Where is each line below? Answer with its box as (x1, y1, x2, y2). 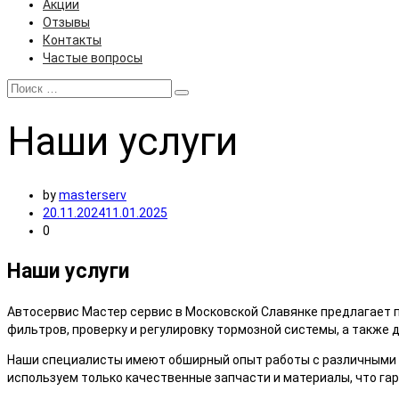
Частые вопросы (43, 51, 142, 65)
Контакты (43, 33, 102, 47)
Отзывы (43, 15, 90, 29)
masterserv (59, 187, 126, 202)
